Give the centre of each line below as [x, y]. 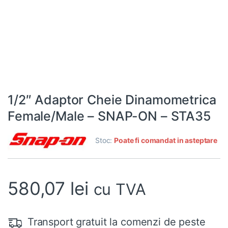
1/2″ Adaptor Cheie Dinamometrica [112, 100]
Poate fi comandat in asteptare [166, 140]
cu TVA [120, 189]
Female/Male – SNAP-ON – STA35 [109, 116]
